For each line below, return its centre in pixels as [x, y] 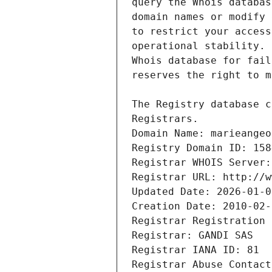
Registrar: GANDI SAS [192, 236]
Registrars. [165, 119]
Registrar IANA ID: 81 [195, 250]
